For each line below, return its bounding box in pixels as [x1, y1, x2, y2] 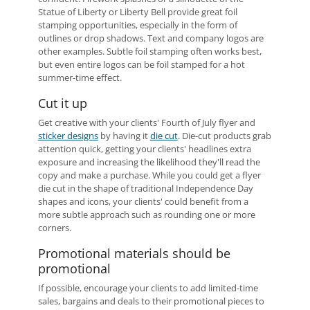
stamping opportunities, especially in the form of [37, 19, 237, 31]
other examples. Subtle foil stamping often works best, [37, 45, 262, 57]
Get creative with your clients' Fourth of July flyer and [37, 116, 255, 129]
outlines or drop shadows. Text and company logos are [37, 32, 264, 44]
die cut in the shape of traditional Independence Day [37, 182, 253, 194]
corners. [37, 221, 71, 234]
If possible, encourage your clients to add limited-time [37, 282, 258, 294]
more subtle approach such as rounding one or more [37, 208, 255, 221]
